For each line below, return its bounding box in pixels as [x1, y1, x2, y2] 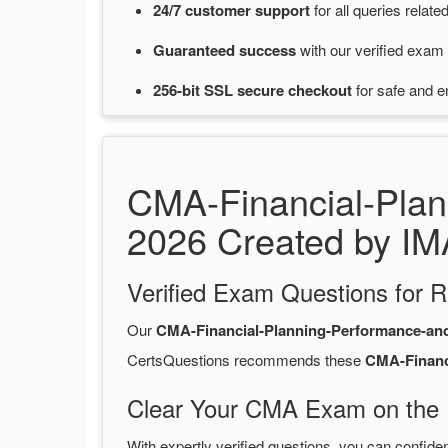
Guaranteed [153, 39, 239, 62]
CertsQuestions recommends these [127, 349, 365, 371]
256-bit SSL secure [153, 79, 288, 102]
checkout [288, 79, 356, 102]
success [239, 39, 300, 62]
